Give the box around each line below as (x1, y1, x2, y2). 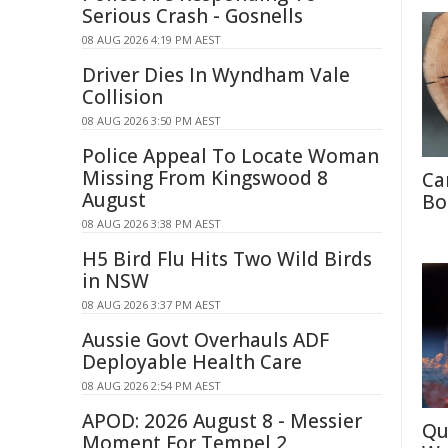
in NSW (82, 268, 149, 294)
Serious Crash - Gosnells (82, 3, 303, 29)
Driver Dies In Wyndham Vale (82, 62, 350, 88)
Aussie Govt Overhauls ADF (82, 327, 329, 353)
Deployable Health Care (82, 349, 302, 375)
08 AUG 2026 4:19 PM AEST (82, 32, 221, 47)
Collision (82, 84, 163, 110)
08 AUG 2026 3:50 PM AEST (82, 113, 221, 128)
